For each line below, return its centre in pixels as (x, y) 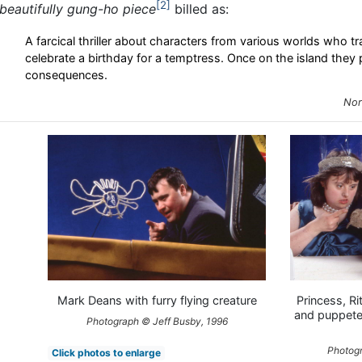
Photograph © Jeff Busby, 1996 (157, 321)
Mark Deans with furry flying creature (157, 300)
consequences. (66, 74)
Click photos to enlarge (106, 352)
